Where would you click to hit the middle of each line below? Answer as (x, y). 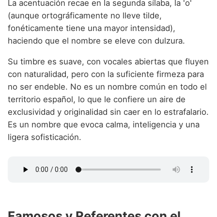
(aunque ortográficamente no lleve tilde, (85, 16)
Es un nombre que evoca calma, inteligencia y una (104, 124)
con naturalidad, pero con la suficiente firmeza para (106, 74)
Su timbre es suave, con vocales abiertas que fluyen (108, 61)
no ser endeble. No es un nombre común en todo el (107, 86)
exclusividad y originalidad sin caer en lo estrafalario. (108, 112)
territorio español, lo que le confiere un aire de (97, 99)
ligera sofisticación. (45, 137)
